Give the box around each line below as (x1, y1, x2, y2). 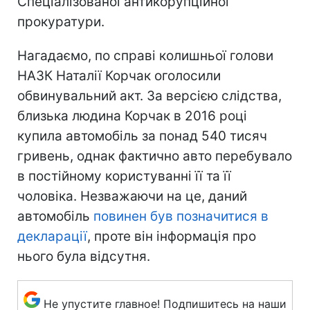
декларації (17, 228, 87, 245)
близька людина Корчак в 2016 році (17, 108, 247, 125)
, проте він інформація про (87, 228, 256, 245)
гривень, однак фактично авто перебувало (17, 148, 292, 165)
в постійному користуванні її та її (17, 168, 231, 185)
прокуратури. (17, 14, 104, 30)
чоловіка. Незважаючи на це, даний (17, 188, 247, 205)
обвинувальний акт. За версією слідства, (17, 88, 282, 104)
